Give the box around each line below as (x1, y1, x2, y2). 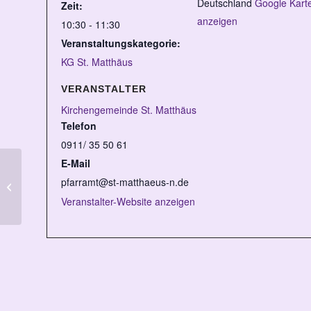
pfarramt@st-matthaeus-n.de (61, 175, 189, 189)
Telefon (61, 119, 96, 133)
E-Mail (61, 156, 90, 170)
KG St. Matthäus (61, 55, 133, 69)
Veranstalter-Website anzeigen (61, 194, 195, 208)
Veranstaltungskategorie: (61, 36, 180, 50)
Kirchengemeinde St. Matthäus (61, 103, 196, 117)
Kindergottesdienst (24, 180, 99, 192)
